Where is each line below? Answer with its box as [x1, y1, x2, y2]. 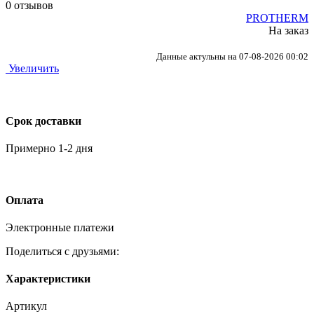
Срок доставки [6, 114, 81, 127]
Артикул [6, 300, 47, 313]
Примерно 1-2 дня [6, 142, 93, 155]
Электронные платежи [6, 221, 114, 233]
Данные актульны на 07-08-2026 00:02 [156, 50, 308, 62]
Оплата [6, 193, 43, 206]
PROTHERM [246, 11, 308, 24]
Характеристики [6, 273, 90, 285]
